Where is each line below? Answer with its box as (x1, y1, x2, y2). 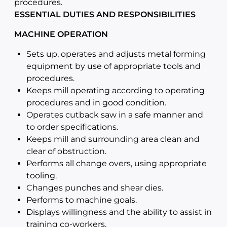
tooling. (26, 171, 57, 180)
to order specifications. (26, 122, 118, 132)
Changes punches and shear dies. (26, 183, 163, 193)
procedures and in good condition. (26, 98, 166, 107)
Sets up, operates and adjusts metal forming (26, 49, 206, 59)
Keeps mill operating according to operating (26, 86, 205, 95)
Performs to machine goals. (26, 195, 137, 205)
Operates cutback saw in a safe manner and (26, 110, 203, 120)
